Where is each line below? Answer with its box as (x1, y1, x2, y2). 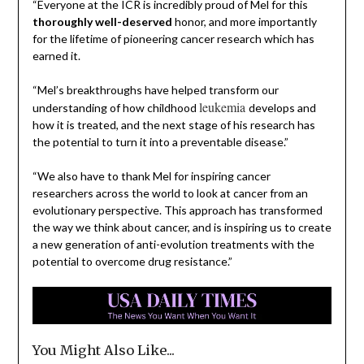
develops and (248, 100, 316, 115)
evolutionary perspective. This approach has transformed (32, 202, 323, 217)
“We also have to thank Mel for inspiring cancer (32, 168, 271, 183)
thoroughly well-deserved (32, 14, 172, 28)
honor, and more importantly (171, 14, 317, 28)
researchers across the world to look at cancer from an (32, 185, 308, 200)
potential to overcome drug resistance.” (32, 253, 232, 268)
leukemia (198, 97, 249, 115)
